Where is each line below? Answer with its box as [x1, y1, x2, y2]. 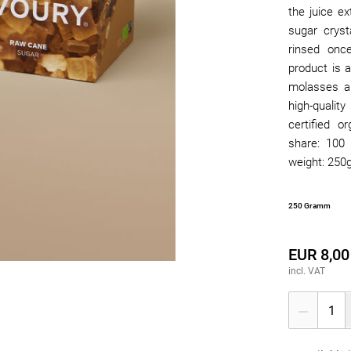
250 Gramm [288, 201, 331, 210]
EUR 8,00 [288, 245, 349, 264]
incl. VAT [288, 266, 325, 277]
